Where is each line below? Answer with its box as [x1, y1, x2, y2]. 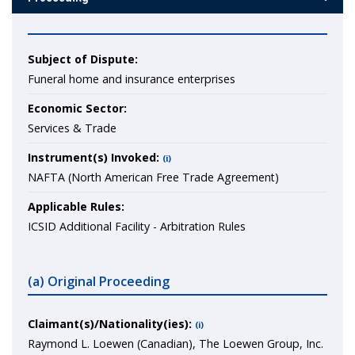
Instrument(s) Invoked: [28, 150, 159, 165]
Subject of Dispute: [28, 52, 138, 67]
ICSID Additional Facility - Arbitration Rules [28, 219, 246, 234]
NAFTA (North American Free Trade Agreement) [28, 170, 279, 185]
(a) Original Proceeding [28, 273, 170, 290]
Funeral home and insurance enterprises [28, 71, 235, 86]
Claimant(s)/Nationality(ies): [28, 316, 192, 331]
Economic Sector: [28, 101, 127, 116]
